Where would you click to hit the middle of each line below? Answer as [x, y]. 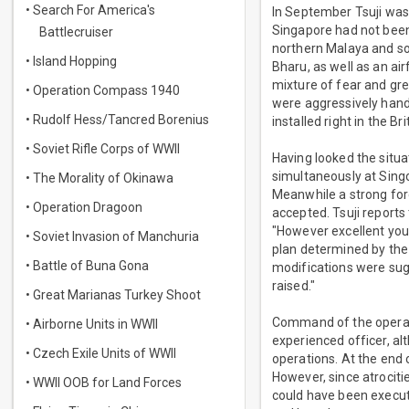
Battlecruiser [76, 32]
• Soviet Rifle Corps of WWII [103, 149]
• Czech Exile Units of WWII [101, 353]
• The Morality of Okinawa [100, 178]
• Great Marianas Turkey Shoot [113, 295]
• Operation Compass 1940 [103, 90]
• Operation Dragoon [84, 207]
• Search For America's [90, 10]
